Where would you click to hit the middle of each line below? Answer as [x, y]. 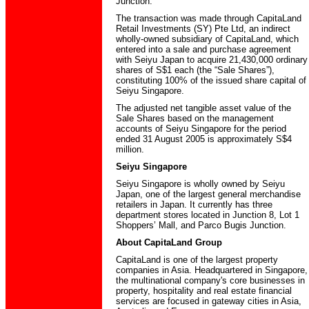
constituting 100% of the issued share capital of [211, 80]
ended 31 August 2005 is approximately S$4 [203, 139]
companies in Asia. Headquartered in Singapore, [211, 270]
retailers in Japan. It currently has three [194, 205]
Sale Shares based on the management [195, 118]
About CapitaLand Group [169, 242]
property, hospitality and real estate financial [203, 291]
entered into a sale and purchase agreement [203, 49]
